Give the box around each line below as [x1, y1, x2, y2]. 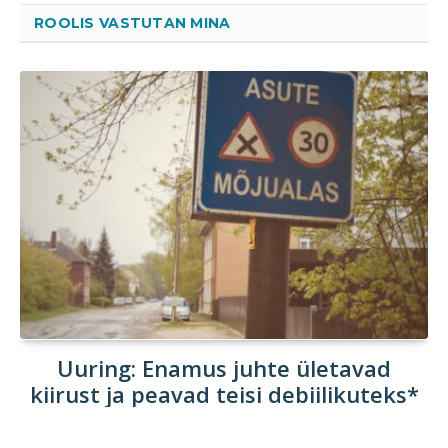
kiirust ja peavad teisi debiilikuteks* [29, 379, 419, 410]
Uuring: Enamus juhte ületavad [57, 353, 391, 384]
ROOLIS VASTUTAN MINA [34, 13, 231, 32]
